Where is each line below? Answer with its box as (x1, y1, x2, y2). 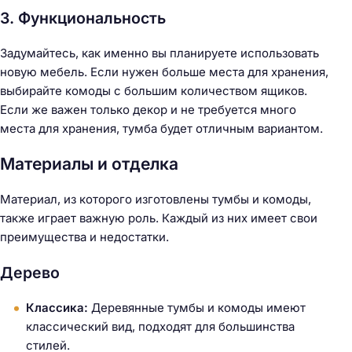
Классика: (26, 299, 88, 315)
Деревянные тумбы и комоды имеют (88, 299, 306, 315)
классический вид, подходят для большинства (26, 318, 295, 334)
